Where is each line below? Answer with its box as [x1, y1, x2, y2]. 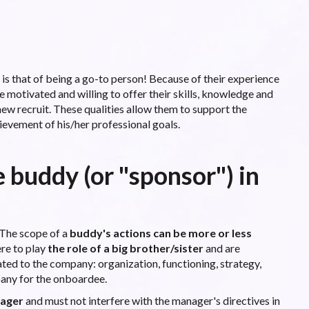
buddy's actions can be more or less [69, 226, 252, 239]
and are [203, 241, 240, 255]
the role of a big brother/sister [47, 241, 203, 255]
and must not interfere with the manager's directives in [23, 293, 280, 307]
